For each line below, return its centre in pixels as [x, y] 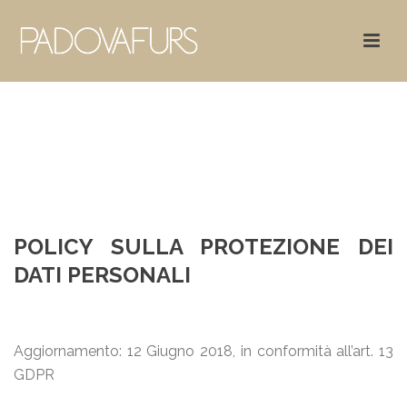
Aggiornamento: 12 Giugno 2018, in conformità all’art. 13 [203, 351]
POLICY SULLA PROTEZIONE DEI [203, 247]
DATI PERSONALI [102, 275]
